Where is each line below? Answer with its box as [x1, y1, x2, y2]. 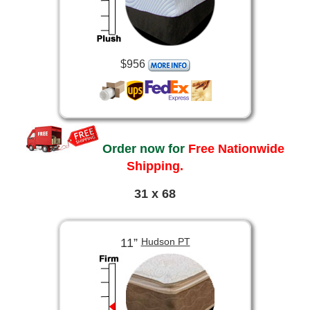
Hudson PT [140, 236, 190, 248]
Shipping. [127, 158, 183, 173]
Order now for [102, 141, 185, 156]
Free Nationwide [185, 141, 284, 156]
